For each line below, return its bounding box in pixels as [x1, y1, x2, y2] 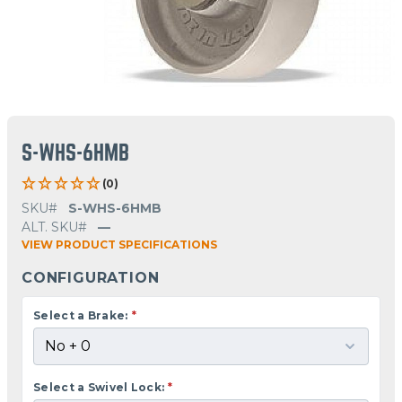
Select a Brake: [33, 308, 128, 322]
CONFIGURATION [22, 268, 160, 286]
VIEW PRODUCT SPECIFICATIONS [22, 237, 217, 251]
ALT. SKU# [22, 218, 87, 235]
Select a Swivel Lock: [33, 380, 165, 394]
